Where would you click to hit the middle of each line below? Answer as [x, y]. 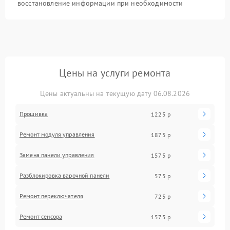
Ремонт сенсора [41, 217]
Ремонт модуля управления [57, 135]
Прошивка [34, 114]
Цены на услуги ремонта [115, 73]
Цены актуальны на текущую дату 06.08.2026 [115, 94]
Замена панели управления [57, 155]
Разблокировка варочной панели [65, 176]
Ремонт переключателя [51, 196]
